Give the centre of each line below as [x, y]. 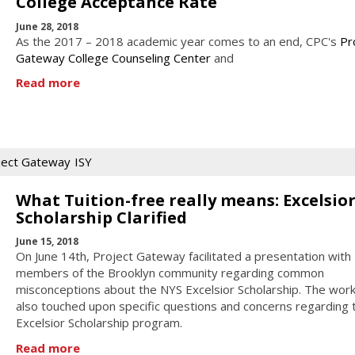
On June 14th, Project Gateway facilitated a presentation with [183, 256]
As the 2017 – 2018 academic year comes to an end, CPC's [177, 41]
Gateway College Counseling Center [113, 57]
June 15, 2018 [47, 242]
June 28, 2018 [47, 26]
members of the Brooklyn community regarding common [170, 273]
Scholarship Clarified [101, 217]
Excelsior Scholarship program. [99, 323]
